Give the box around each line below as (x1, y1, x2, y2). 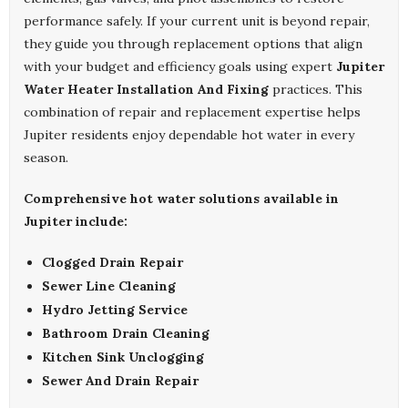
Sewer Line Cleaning (42, 278, 176, 295)
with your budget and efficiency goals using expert (24, 58, 336, 76)
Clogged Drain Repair (42, 254, 183, 271)
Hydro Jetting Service (42, 301, 188, 319)
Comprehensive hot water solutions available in (24, 190, 339, 208)
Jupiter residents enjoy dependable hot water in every (24, 127, 354, 144)
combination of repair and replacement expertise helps (24, 104, 361, 121)
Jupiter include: (24, 213, 127, 230)
